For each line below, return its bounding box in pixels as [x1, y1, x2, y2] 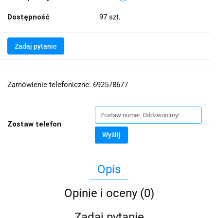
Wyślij [102, 131, 121, 139]
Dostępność [7, 13, 50, 22]
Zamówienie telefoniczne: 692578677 [7, 80, 128, 90]
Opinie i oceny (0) [64, 186, 154, 200]
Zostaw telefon [7, 120, 61, 129]
